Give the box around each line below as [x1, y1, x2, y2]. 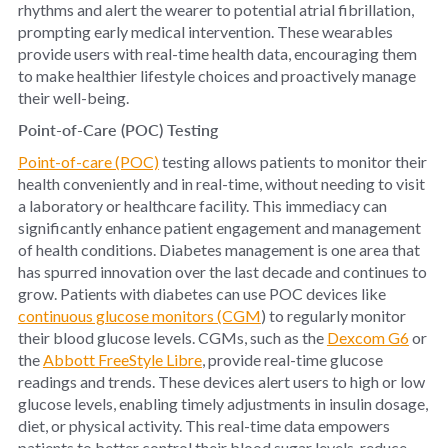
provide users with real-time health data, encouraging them [17, 43, 417, 63]
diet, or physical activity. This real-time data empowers [17, 415, 390, 435]
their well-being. [17, 87, 129, 107]
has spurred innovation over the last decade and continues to [17, 261, 427, 281]
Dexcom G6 [326, 327, 409, 347]
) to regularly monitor [260, 305, 406, 325]
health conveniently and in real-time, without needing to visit [17, 173, 425, 193]
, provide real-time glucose [201, 349, 383, 369]
